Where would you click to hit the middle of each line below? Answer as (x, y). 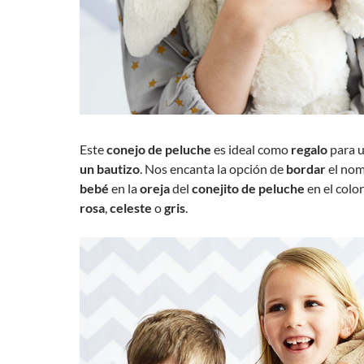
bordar (306, 169)
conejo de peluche (160, 149)
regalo (309, 149)
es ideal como (252, 149)
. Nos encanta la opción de (213, 169)
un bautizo (110, 169)
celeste (131, 208)
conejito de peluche (249, 188)
